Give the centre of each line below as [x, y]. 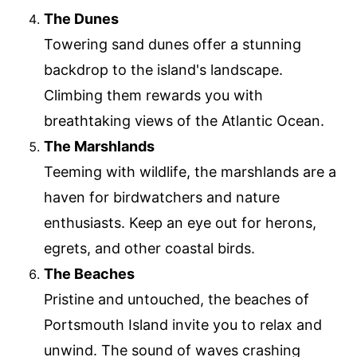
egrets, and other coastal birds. [149, 249]
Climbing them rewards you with [153, 96]
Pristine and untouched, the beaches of [177, 300]
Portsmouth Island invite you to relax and [183, 325]
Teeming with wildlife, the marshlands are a [190, 172]
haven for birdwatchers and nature [162, 198]
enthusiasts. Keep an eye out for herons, [180, 223]
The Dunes [81, 19]
